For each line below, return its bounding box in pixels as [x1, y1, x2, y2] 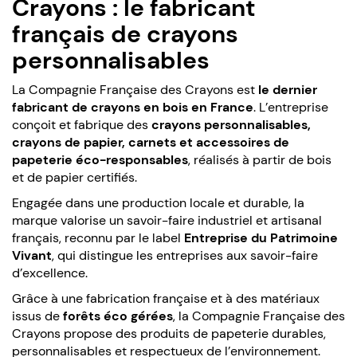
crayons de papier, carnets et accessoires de [12, 133, 289, 151]
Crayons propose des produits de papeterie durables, [12, 324, 326, 342]
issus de [12, 307, 63, 324]
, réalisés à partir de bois [188, 151, 331, 168]
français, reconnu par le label [12, 229, 184, 246]
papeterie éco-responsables [12, 151, 188, 168]
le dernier [258, 80, 317, 98]
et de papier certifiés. [12, 168, 137, 186]
